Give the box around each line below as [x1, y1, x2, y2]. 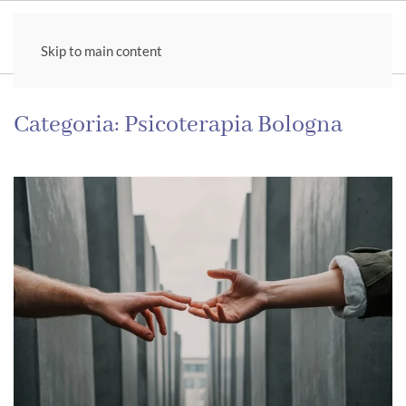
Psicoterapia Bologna [124, 110, 343, 140]
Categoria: [14, 110, 124, 140]
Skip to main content [41, 43, 162, 59]
